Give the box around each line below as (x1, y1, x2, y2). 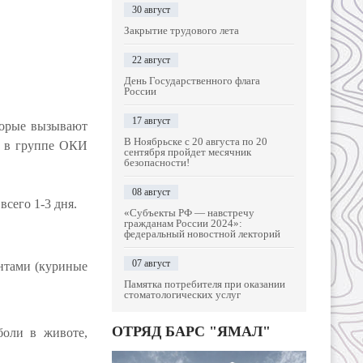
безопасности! (124, 156, 190, 169)
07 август (132, 258, 170, 269)
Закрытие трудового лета (124, 24, 239, 36)
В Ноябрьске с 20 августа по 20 (124, 135, 267, 147)
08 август (132, 186, 170, 198)
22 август (132, 54, 170, 66)
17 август (132, 115, 170, 126)
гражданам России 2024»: (124, 217, 242, 229)
